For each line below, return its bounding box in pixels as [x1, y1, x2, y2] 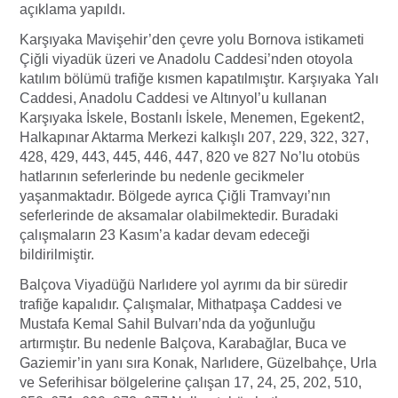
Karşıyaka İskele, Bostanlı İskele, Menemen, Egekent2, [20, 110, 364, 126]
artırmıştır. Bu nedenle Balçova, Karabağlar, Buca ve [20, 336, 346, 352]
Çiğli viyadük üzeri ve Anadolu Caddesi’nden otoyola [20, 52, 353, 68]
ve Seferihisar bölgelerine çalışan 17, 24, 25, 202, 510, [20, 375, 362, 391]
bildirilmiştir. [20, 247, 94, 263]
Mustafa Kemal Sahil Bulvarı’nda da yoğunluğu [20, 316, 315, 332]
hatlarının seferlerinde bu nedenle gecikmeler [20, 169, 304, 185]
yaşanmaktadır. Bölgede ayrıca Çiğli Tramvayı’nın [20, 188, 330, 204]
